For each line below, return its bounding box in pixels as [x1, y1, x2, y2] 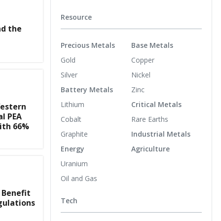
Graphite [61, 129, 88, 139]
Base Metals [131, 40, 173, 50]
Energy [61, 144, 84, 153]
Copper [131, 55, 154, 65]
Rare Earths [131, 114, 168, 124]
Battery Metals [61, 84, 113, 94]
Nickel [131, 70, 150, 79]
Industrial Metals [131, 129, 190, 139]
